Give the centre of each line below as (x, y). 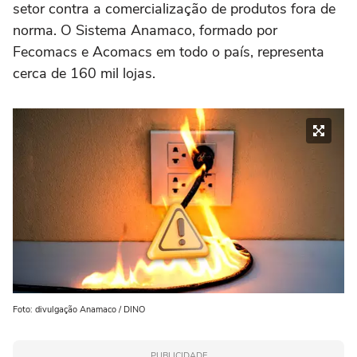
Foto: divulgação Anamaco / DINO (79, 310)
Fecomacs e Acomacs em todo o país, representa (169, 52)
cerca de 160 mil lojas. (84, 73)
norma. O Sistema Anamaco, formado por (145, 30)
